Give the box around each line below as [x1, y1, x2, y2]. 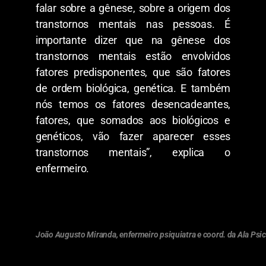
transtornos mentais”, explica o [36, 145, 230, 159]
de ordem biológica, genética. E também [36, 81, 230, 94]
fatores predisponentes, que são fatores [36, 65, 230, 78]
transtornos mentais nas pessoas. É [36, 17, 230, 30]
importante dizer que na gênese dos [36, 33, 230, 46]
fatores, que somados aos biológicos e [36, 113, 230, 126]
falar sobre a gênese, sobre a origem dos [36, 1, 230, 14]
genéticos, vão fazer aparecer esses [36, 129, 230, 142]
